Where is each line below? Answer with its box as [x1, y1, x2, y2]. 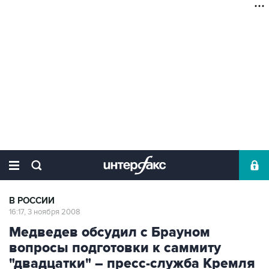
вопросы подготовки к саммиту [9, 240, 221, 256]
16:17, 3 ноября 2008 [9, 207, 80, 217]
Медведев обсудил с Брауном [9, 224, 210, 241]
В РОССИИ [9, 195, 55, 207]
